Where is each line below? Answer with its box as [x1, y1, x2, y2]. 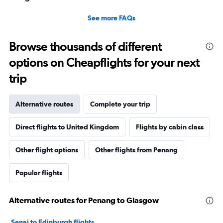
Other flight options [15, 146, 78, 154]
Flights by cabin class [136, 123, 204, 131]
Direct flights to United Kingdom [15, 123, 119, 131]
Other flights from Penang [95, 146, 178, 154]
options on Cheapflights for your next [9, 55, 199, 70]
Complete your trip [90, 100, 150, 108]
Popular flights [15, 169, 62, 177]
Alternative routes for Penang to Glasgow [9, 196, 159, 205]
